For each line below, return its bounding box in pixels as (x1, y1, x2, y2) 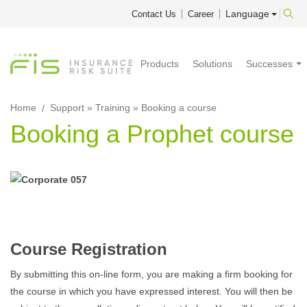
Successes (246, 58, 293, 69)
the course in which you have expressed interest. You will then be (10, 286, 293, 297)
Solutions (193, 58, 232, 69)
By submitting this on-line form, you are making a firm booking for (10, 269, 293, 280)
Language (225, 8, 269, 19)
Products (140, 58, 179, 69)
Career (188, 9, 214, 19)
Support (50, 102, 84, 113)
